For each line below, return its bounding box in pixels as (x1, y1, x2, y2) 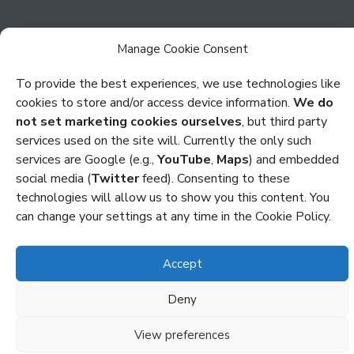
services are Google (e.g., (16, 151, 157, 168)
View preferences (134, 326, 230, 343)
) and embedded (249, 151, 339, 168)
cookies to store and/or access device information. (16, 94, 293, 111)
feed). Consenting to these (139, 170, 290, 187)
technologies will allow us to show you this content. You (16, 189, 330, 206)
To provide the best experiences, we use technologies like (16, 75, 341, 92)
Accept (162, 255, 202, 272)
